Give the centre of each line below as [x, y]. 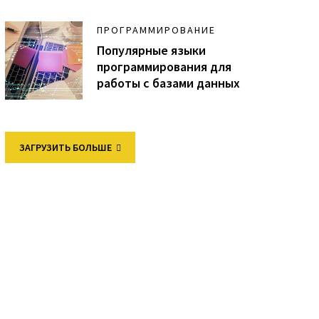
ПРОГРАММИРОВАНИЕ [157, 30]
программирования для [164, 67]
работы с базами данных [169, 83]
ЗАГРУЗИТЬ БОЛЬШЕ [65, 147]
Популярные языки [152, 51]
